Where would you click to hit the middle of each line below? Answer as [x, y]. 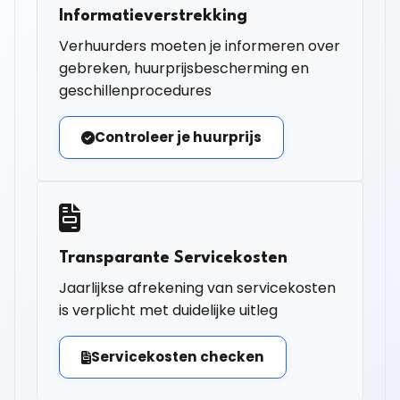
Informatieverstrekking [153, 16]
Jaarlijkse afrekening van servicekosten [197, 288]
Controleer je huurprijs [178, 137]
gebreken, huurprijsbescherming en [184, 68]
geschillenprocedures [135, 91]
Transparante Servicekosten [173, 258]
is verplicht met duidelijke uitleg [168, 310]
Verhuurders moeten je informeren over [200, 46]
